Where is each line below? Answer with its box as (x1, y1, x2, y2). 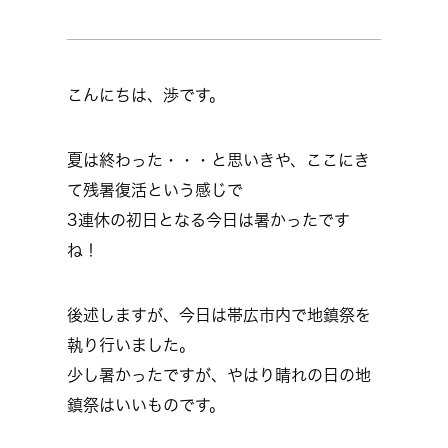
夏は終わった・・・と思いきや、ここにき (67, 152, 370, 168)
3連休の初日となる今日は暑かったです (67, 212, 350, 228)
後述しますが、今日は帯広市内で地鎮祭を (67, 307, 371, 323)
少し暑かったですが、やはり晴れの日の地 (67, 367, 371, 383)
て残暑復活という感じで (67, 182, 243, 198)
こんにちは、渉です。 (67, 87, 225, 103)
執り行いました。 (67, 337, 195, 353)
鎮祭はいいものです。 (67, 397, 225, 413)
